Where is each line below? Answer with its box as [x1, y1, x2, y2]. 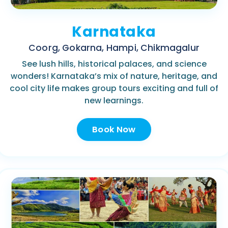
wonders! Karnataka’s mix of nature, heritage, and [11, 70, 217, 82]
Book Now [92, 124, 136, 136]
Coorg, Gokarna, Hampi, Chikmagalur [28, 42, 199, 54]
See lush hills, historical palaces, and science [21, 58, 207, 70]
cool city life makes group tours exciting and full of [10, 82, 218, 95]
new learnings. [84, 95, 144, 107]
